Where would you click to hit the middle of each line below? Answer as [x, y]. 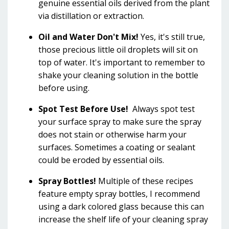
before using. [64, 88]
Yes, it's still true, [173, 37]
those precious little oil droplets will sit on [118, 50]
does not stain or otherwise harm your [112, 134]
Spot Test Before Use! [83, 109]
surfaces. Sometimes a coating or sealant [117, 147]
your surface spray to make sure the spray [120, 122]
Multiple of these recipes [145, 181]
